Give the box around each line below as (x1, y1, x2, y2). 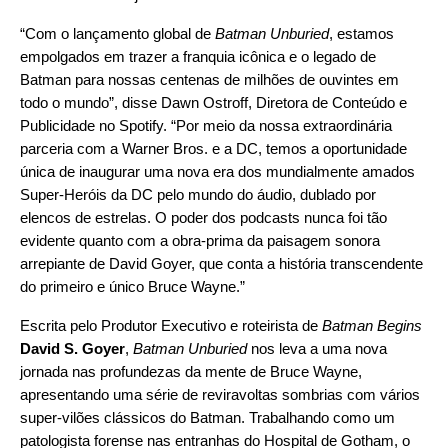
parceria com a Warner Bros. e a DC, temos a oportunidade (20, 139, 407, 157)
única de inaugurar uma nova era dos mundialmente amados (20, 162, 415, 180)
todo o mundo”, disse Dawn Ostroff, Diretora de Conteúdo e (20, 93, 407, 111)
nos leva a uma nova (251, 339, 387, 357)
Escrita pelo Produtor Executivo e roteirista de (20, 316, 322, 334)
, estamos (329, 24, 394, 42)
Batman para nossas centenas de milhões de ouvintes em (20, 70, 399, 88)
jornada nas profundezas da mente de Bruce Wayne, (20, 362, 362, 380)
